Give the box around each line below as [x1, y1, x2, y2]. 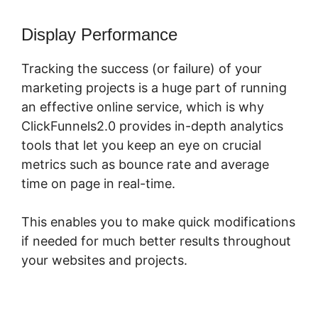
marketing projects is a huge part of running [21, 80, 287, 96]
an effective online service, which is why [21, 99, 264, 115]
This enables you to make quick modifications [21, 214, 295, 230]
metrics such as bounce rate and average [21, 157, 269, 172]
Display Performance [21, 25, 177, 45]
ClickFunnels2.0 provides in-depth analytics [21, 119, 283, 134]
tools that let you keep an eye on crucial [21, 138, 261, 153]
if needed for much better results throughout [21, 234, 291, 249]
